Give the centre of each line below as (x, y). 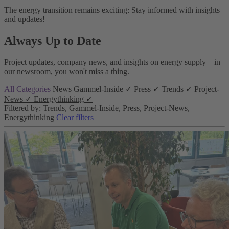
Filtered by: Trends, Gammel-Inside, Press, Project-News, (97, 108)
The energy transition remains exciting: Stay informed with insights (112, 10)
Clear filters (75, 118)
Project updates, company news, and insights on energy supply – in (112, 62)
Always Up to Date (53, 41)
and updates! (25, 19)
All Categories (28, 89)
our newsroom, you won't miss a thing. (67, 72)
